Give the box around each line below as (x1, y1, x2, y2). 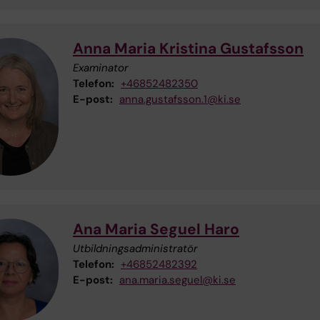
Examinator (73, 60, 129, 75)
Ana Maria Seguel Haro (73, 219, 239, 240)
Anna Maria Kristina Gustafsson (73, 38, 304, 59)
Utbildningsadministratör (73, 241, 198, 256)
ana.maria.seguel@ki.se (119, 273, 236, 288)
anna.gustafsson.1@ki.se (119, 91, 241, 106)
